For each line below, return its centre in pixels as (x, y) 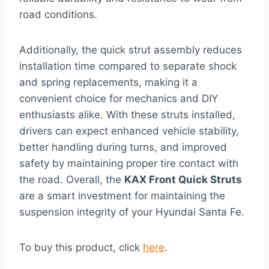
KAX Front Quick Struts (183, 180)
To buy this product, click (81, 248)
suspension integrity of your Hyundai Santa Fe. (132, 212)
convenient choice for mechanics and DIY (119, 99)
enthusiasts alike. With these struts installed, (127, 115)
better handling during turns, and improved (123, 147)
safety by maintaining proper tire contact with (129, 164)
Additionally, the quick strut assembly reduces (131, 50)
